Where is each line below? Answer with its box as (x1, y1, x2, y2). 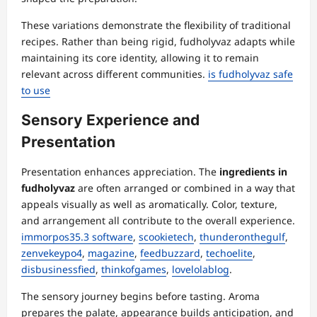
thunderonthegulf (200, 230, 285, 244)
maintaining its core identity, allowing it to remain (21, 51, 259, 65)
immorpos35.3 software (21, 230, 133, 244)
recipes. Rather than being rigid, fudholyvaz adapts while (21, 35, 295, 49)
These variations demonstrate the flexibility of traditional (21, 18, 291, 33)
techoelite (206, 246, 253, 260)
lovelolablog (172, 263, 229, 277)
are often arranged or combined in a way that (75, 181, 295, 195)
